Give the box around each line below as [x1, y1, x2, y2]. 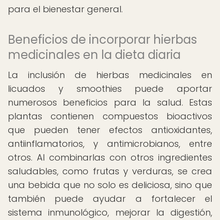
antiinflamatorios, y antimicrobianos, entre [8, 137, 212, 150]
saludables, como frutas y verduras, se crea [8, 165, 212, 177]
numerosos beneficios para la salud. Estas [8, 96, 212, 109]
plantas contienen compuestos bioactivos [8, 110, 212, 122]
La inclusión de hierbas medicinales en [8, 69, 212, 81]
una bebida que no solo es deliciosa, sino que [8, 179, 212, 191]
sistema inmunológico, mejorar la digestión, [8, 206, 212, 219]
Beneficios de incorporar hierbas [8, 31, 197, 48]
